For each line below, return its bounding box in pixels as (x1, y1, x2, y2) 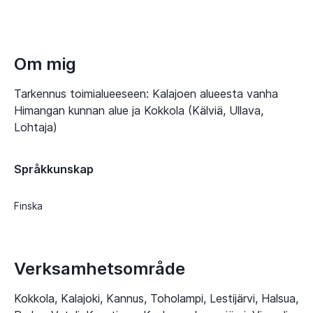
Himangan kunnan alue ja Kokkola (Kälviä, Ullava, (14, 103, 263, 118)
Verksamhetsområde (14, 258, 185, 279)
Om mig (14, 54, 76, 75)
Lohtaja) (14, 120, 57, 135)
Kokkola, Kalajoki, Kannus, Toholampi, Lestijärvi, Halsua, (14, 291, 298, 305)
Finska (14, 200, 43, 212)
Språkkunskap (14, 162, 94, 177)
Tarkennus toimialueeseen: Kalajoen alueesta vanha (14, 87, 278, 101)
